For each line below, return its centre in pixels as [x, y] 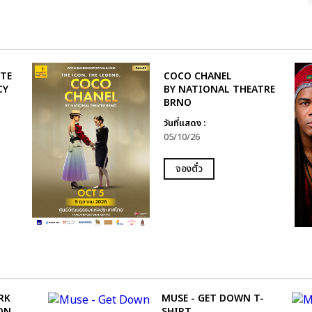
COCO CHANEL [197, 76]
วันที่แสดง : [184, 123]
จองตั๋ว [189, 169]
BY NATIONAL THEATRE [219, 89]
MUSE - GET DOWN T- [212, 298]
